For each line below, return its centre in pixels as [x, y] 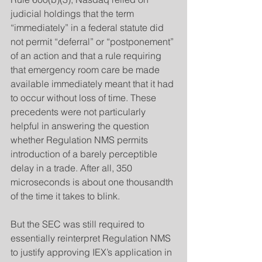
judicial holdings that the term [73, 13]
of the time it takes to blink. [65, 196]
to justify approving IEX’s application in [92, 252]
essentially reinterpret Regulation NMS [92, 238]
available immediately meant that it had [93, 84]
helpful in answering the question [81, 126]
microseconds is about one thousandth [93, 182]
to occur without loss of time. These [85, 98]
